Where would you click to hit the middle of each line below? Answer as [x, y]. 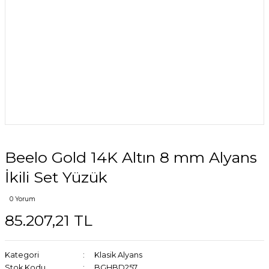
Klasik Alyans [118, 255]
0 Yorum [23, 199]
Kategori [22, 255]
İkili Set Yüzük [56, 177]
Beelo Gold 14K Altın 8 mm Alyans [131, 157]
